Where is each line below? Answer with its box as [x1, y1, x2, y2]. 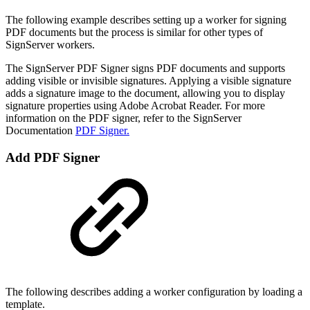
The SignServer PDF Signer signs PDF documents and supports [6, 62, 285, 75]
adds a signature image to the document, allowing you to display [6, 87, 285, 100]
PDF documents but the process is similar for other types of [6, 26, 263, 39]
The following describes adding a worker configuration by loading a [6, 285, 302, 298]
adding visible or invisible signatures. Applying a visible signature [6, 75, 291, 87]
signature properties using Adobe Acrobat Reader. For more [6, 100, 265, 112]
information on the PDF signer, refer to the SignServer [6, 112, 241, 125]
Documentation [6, 125, 75, 137]
